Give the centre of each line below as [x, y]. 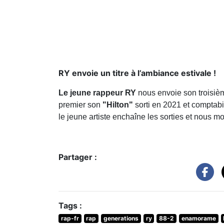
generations [121, 218]
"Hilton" [118, 104]
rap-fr [70, 218]
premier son [79, 104]
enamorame [198, 218]
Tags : [70, 205]
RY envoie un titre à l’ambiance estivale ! [137, 73]
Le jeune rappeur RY [97, 92]
